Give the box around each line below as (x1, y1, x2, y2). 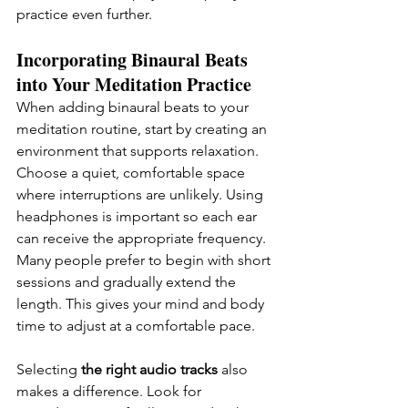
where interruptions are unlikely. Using (16, 186, 267, 204)
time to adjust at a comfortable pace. (16, 317, 255, 335)
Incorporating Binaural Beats (16, 46, 252, 74)
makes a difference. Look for (16, 382, 205, 401)
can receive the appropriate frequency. (16, 229, 270, 248)
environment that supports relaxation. (16, 142, 262, 160)
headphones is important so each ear (16, 208, 260, 226)
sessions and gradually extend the (16, 273, 240, 291)
